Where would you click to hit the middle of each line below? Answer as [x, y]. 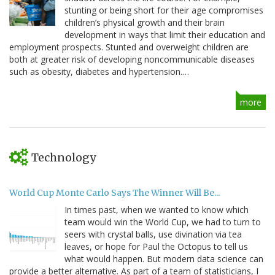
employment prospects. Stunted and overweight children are [129, 47]
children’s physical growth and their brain [145, 22]
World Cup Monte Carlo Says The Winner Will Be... [114, 192]
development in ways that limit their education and [165, 34]
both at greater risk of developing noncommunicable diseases [132, 59]
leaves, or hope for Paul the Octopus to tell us [156, 246]
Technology [64, 157]
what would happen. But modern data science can [164, 258]
